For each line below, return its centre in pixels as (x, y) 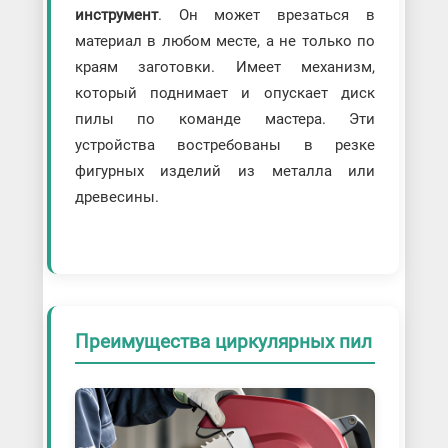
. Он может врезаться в (266, 14)
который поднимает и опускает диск (225, 92)
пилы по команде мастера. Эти (225, 118)
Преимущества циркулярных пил (223, 341)
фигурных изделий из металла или (225, 170)
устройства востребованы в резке (225, 144)
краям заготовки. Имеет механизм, (225, 66)
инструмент (116, 14)
